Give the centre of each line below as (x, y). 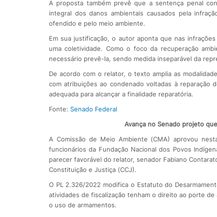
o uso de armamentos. (83, 205)
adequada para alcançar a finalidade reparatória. (121, 94)
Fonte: (59, 109)
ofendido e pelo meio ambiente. (97, 23)
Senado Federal (93, 109)
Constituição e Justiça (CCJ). (93, 169)
